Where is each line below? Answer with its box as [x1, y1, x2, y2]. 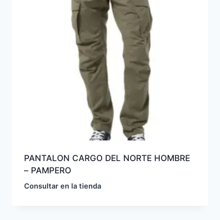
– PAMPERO [24, 165, 71, 175]
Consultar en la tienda [24, 181, 101, 191]
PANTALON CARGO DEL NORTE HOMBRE [24, 153, 190, 163]
